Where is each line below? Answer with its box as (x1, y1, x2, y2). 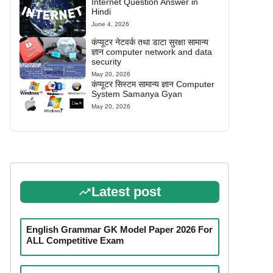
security (91, 57, 121, 67)
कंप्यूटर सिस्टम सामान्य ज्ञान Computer (91, 79, 214, 89)
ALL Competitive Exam (26, 235, 124, 246)
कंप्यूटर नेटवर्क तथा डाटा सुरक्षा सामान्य (91, 37, 208, 48)
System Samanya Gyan (91, 88, 182, 99)
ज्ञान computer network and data (91, 47, 212, 57)
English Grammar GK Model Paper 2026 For (26, 224, 213, 235)
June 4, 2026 (91, 21, 129, 28)
